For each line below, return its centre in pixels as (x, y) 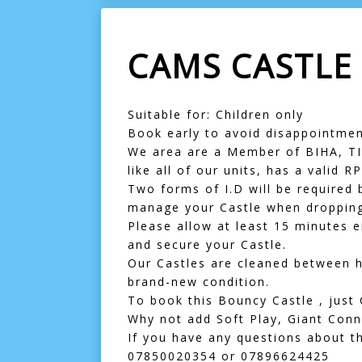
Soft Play (247, 319)
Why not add (172, 319)
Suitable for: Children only (215, 114)
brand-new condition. (198, 282)
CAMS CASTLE (240, 66)
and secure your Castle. (207, 244)
